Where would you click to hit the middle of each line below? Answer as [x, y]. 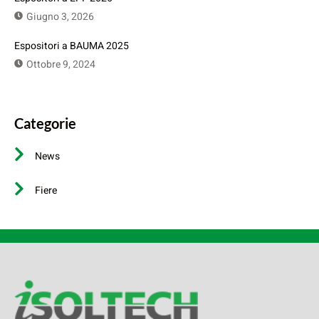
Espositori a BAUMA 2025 [72, 46]
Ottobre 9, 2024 [61, 65]
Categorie [45, 124]
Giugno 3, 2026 [60, 17]
